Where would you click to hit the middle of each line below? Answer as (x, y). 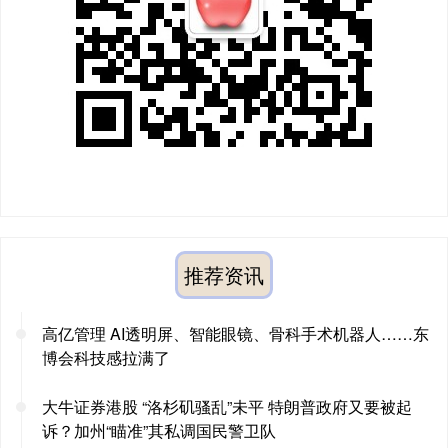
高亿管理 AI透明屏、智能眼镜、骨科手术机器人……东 (235, 333)
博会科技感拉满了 (106, 357)
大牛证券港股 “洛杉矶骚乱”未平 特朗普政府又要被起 (227, 406)
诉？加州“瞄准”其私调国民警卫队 (159, 430)
